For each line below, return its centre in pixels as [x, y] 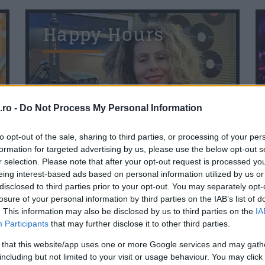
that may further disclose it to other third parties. [139, 223]
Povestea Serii [110, 178]
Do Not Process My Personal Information [111, 108]
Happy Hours [104, 34]
